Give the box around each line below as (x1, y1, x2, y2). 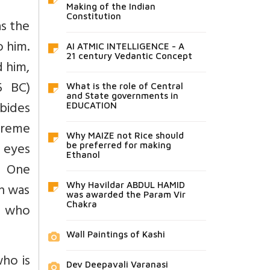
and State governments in (66, 90, 178, 101)
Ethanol (66, 149, 100, 160)
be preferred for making (66, 140, 171, 151)
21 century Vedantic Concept (66, 51, 192, 61)
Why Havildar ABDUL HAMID (66, 180, 185, 190)
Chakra (66, 199, 97, 210)
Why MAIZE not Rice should (66, 130, 184, 141)
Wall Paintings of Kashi (66, 229, 165, 240)
